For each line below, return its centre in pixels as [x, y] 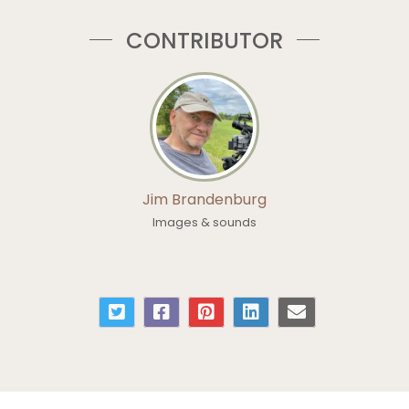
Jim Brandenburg [204, 200]
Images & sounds [204, 223]
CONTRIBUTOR [204, 41]
